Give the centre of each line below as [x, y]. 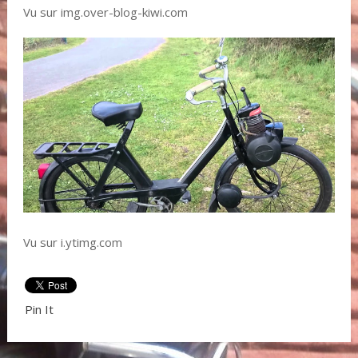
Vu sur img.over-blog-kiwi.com [105, 12]
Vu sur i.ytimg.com [72, 243]
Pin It [39, 310]
